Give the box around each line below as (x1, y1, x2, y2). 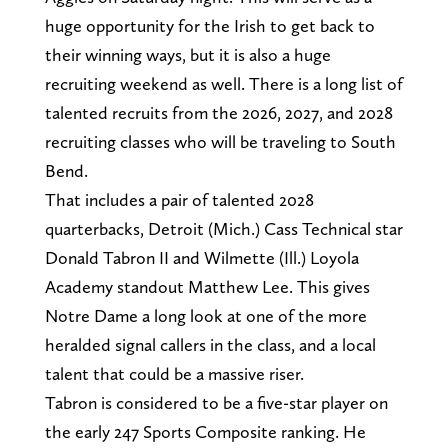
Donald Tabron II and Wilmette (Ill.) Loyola (44, 246, 359, 268)
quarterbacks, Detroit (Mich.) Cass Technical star (44, 217, 403, 239)
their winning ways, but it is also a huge (44, 43, 331, 65)
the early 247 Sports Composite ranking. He (44, 420, 366, 442)
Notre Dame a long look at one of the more (44, 304, 367, 326)
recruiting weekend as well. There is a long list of (44, 72, 403, 94)
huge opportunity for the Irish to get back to (44, 14, 375, 36)
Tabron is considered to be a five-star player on (44, 391, 388, 413)
